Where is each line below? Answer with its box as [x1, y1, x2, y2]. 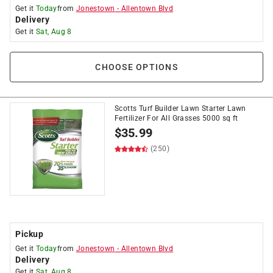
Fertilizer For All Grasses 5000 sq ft [115, 114, 238, 122]
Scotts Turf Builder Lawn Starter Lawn [115, 104, 246, 113]
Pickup [15, 229, 43, 239]
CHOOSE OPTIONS [95, 62, 178, 72]
